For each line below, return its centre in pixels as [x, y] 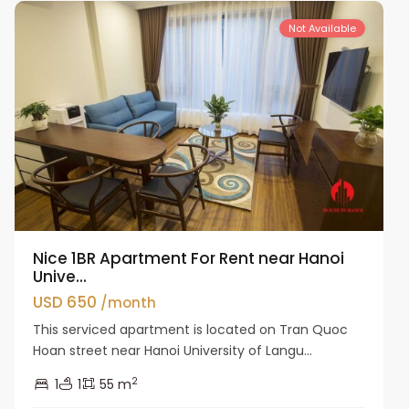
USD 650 [67, 302]
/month [129, 302]
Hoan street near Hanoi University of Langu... [173, 350]
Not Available [322, 28]
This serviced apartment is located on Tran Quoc [191, 329]
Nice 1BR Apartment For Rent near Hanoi [189, 258]
